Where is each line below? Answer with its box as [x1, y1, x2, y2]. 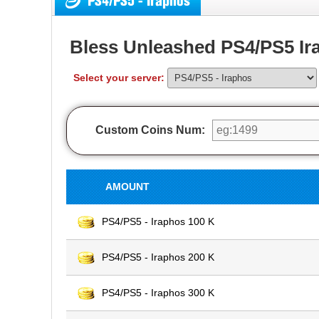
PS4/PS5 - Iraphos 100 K [102, 216, 214, 227]
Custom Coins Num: [95, 124, 205, 136]
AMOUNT [105, 181, 150, 192]
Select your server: [73, 72, 167, 83]
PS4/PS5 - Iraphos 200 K [102, 251, 214, 263]
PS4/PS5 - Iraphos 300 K [102, 287, 214, 298]
